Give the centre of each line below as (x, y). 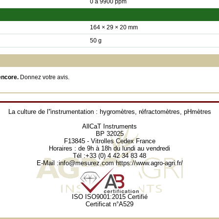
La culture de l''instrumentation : (54, 112)
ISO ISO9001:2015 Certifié (109, 197)
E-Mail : (47, 163)
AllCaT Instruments (109, 126)
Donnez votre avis (44, 77)
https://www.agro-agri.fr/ (149, 163)
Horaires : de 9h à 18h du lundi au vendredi (109, 148)
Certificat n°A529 (109, 204)
